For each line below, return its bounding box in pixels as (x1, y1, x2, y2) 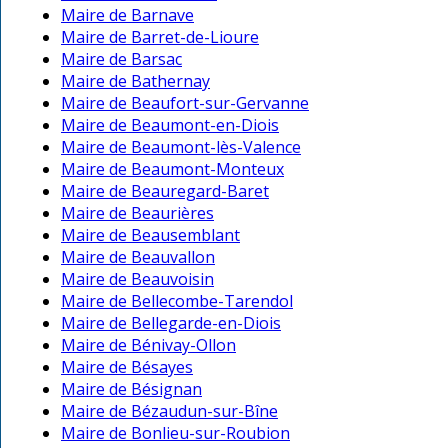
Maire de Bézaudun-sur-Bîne (61, 400, 278, 423)
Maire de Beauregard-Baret (61, 180, 269, 203)
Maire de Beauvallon (61, 246, 215, 269)
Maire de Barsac (61, 48, 182, 71)
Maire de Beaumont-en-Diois (61, 114, 279, 137)
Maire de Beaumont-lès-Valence (61, 136, 301, 159)
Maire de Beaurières (61, 202, 214, 225)
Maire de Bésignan (61, 378, 202, 401)
